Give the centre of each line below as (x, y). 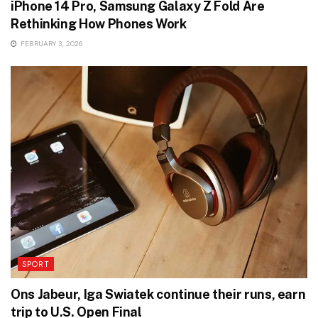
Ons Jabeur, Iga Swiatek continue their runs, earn (158, 295)
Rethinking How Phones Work (99, 24)
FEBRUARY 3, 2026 (51, 44)
